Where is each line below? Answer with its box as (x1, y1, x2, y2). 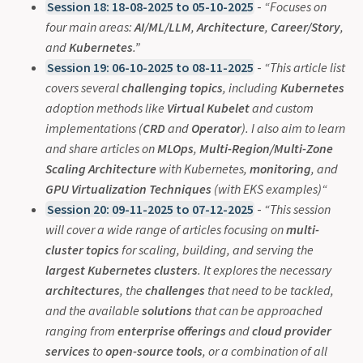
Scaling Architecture (45, 160, 156, 177)
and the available (45, 301, 142, 318)
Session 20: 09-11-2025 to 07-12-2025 (46, 200, 254, 217)
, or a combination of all (203, 342, 327, 359)
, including (223, 79, 280, 96)
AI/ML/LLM (135, 18, 191, 35)
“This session (264, 200, 331, 217)
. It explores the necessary (198, 261, 331, 278)
